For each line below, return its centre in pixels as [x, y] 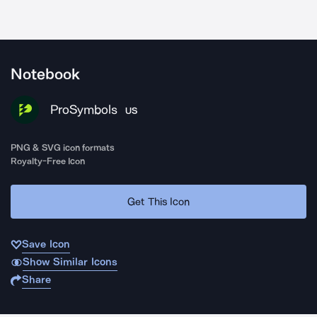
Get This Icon [158, 201]
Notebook [45, 74]
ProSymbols [84, 110]
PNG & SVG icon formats [63, 148]
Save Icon [46, 244]
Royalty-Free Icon [48, 161]
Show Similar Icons [70, 262]
